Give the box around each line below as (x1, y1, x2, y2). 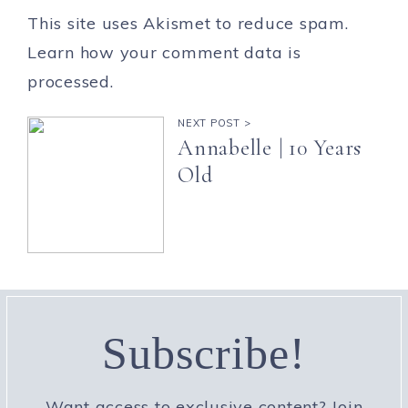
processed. (27, 71, 114, 93)
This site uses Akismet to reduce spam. (27, 13, 349, 35)
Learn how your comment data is (27, 42, 301, 64)
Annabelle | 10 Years (178, 135, 362, 162)
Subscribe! (102, 328, 306, 380)
